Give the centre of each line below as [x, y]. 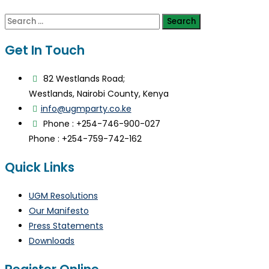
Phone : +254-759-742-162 [85, 138]
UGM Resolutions [63, 195]
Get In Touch [45, 50]
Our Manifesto [59, 210]
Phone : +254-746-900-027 [100, 123]
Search [19, 20]
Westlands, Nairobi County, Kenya [99, 93]
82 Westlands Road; [83, 78]
